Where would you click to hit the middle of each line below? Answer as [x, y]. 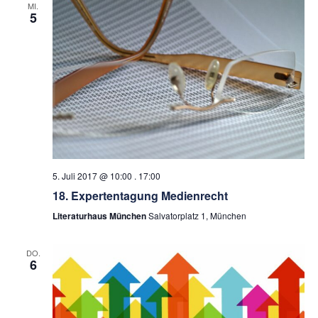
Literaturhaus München [100, 215]
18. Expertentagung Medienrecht [140, 195]
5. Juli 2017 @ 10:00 [92, 175]
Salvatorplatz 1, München [197, 215]
